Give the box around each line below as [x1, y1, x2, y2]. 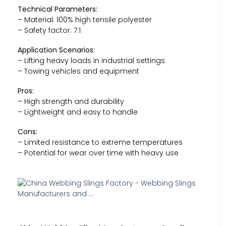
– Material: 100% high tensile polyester [18, 14, 152, 25]
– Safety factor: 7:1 [18, 25, 81, 35]
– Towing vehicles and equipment [18, 66, 139, 76]
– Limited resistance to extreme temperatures [18, 137, 183, 148]
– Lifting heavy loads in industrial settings [18, 55, 165, 66]
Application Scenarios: [18, 44, 95, 55]
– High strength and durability [18, 96, 124, 106]
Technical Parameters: [18, 4, 97, 14]
